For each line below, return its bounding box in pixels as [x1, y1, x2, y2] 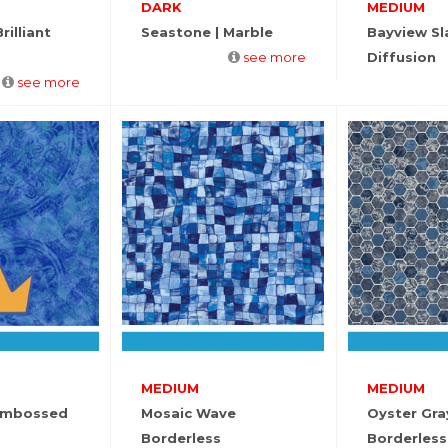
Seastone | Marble [140, 24, 273, 41]
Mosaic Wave [140, 405, 236, 422]
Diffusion [366, 49, 436, 66]
